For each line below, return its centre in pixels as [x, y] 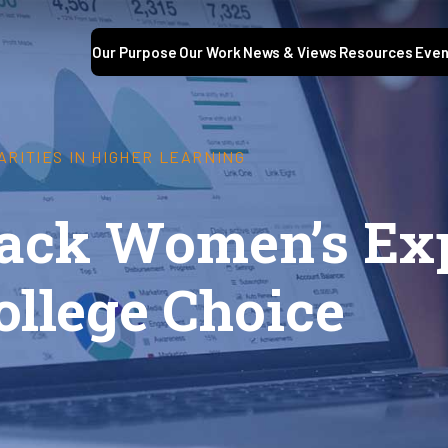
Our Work [210, 52]
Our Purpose [134, 52]
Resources [376, 52]
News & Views [290, 52]
